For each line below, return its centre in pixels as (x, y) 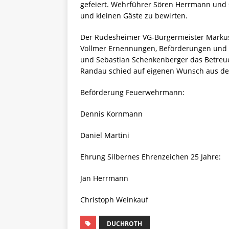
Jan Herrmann (104, 178)
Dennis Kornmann (111, 114)
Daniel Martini (105, 135)
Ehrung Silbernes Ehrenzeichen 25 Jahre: (151, 157)
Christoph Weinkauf (114, 200)
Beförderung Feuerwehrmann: (132, 93)
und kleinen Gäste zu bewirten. (134, 16)
